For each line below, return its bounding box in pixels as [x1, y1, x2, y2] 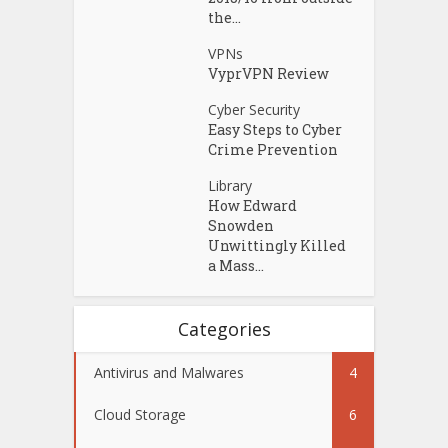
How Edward [208, 195, 298, 215]
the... [208, 7, 242, 27]
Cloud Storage [94, 404, 186, 424]
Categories [177, 316, 271, 341]
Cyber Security [208, 99, 301, 119]
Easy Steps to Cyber [208, 119, 343, 139]
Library [208, 175, 253, 195]
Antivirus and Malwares [94, 362, 244, 382]
